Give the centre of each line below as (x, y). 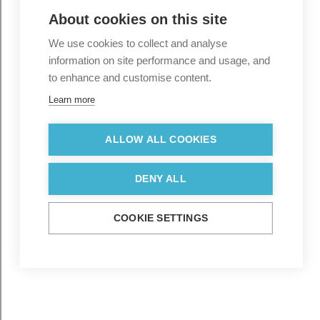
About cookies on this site (137, 19)
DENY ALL (161, 179)
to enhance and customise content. (130, 77)
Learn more (71, 100)
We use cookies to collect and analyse (137, 43)
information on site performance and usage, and (159, 60)
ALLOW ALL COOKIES (161, 140)
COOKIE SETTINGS (160, 218)
